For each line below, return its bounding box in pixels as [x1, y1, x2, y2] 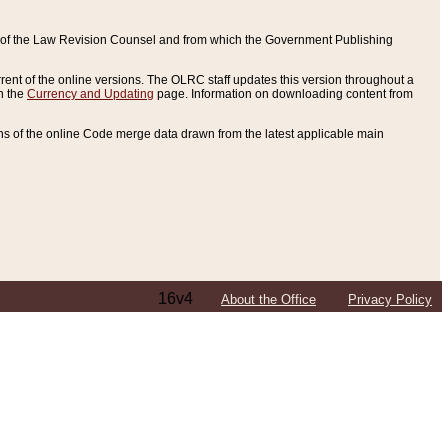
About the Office [221, 291, 316, 307]
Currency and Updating [27, 86, 154, 101]
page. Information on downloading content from [154, 86, 413, 101]
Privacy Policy [348, 291, 432, 307]
